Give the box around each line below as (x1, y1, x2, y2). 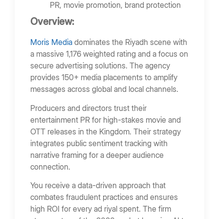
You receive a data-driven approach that (30, 180, 166, 191)
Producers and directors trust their (30, 103, 147, 113)
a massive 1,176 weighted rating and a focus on (30, 49, 188, 59)
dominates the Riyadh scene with (74, 37, 187, 47)
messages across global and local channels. (30, 84, 180, 94)
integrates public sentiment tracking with (30, 138, 168, 148)
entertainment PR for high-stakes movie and (30, 114, 181, 125)
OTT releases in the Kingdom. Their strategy (30, 126, 181, 136)
